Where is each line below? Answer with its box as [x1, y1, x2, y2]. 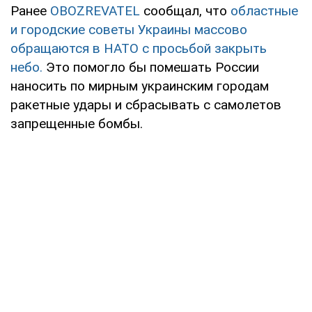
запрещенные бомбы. [10, 115, 143, 132]
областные [231, 2, 298, 19]
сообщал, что [140, 2, 231, 19]
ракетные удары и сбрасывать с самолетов [10, 96, 281, 113]
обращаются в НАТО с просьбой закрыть [10, 40, 267, 56]
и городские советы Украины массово [10, 21, 247, 38]
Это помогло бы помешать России [46, 58, 259, 75]
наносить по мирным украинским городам [10, 77, 269, 94]
